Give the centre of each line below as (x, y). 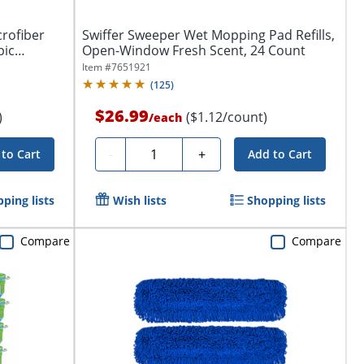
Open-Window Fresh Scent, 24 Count (194, 51)
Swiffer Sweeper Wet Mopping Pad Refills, (208, 35)
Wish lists (140, 201)
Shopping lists (287, 201)
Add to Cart (280, 154)
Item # (97, 67)
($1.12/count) (227, 117)
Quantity (158, 152)
